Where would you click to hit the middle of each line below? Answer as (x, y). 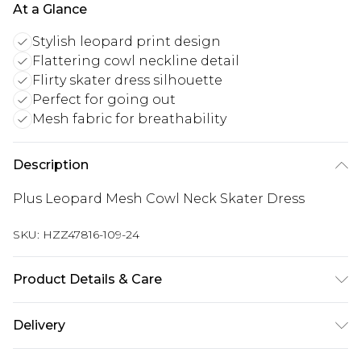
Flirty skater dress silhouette (127, 81)
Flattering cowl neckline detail (136, 61)
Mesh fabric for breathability (129, 119)
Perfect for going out (104, 100)
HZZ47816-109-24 (91, 235)
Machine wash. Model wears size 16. (131, 336)
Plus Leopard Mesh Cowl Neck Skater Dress (159, 199)
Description (51, 165)
